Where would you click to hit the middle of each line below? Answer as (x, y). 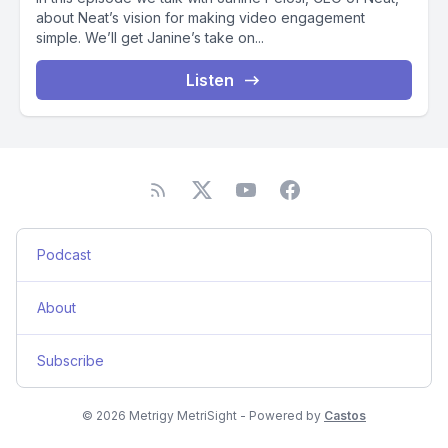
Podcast (64, 254)
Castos (345, 415)
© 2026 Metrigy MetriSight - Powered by (203, 415)
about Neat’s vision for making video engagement (200, 17)
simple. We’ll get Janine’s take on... (150, 37)
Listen (210, 80)
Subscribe (70, 360)
